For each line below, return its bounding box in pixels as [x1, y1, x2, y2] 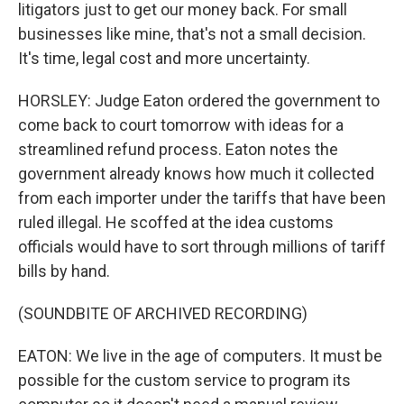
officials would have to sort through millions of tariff [18, 237, 386, 256]
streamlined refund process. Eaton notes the [18, 140, 338, 159]
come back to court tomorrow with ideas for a [18, 115, 344, 134]
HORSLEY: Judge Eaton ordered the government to [18, 91, 380, 110]
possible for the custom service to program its [18, 371, 351, 390]
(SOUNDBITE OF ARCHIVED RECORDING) [18, 304, 308, 323]
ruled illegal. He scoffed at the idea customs [18, 213, 334, 232]
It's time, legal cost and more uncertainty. [18, 49, 310, 68]
